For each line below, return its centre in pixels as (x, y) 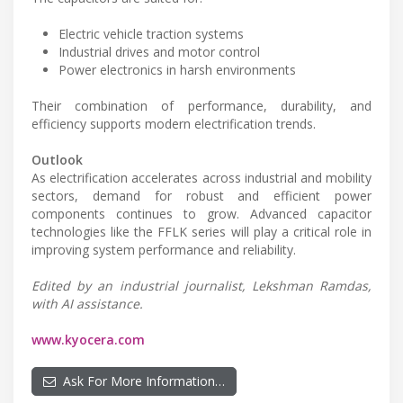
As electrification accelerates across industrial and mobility (201, 178)
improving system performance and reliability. (164, 250)
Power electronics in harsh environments (177, 70)
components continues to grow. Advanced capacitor (201, 214)
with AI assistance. (87, 304)
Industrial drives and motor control (159, 52)
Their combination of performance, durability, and (201, 106)
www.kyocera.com (88, 340)
